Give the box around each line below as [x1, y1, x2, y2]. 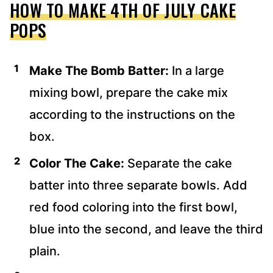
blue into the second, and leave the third [29, 221, 263, 236]
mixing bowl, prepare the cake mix [29, 85, 228, 100]
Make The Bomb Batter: [29, 63, 169, 78]
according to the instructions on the [29, 107, 235, 122]
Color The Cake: [29, 155, 127, 171]
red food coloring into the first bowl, [29, 199, 238, 214]
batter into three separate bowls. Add [29, 177, 247, 193]
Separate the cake [127, 155, 232, 171]
